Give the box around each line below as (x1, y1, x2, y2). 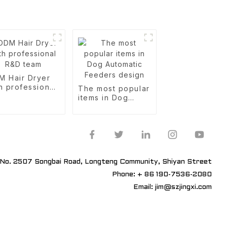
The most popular (78, 84, 150, 93)
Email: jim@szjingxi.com (133, 184, 212, 191)
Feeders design (78, 111, 142, 120)
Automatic (78, 102, 118, 111)
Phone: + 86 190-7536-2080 (112, 171, 212, 178)
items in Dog (78, 93, 129, 102)
